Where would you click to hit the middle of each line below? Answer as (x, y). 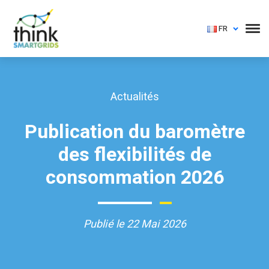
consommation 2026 (134, 177)
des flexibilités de (134, 155)
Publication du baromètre (134, 132)
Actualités (134, 97)
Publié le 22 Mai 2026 (134, 224)
